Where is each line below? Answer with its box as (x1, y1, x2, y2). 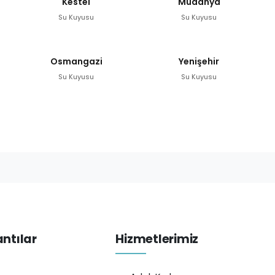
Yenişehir (179, 55, 219, 68)
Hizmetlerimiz (115, 230, 199, 247)
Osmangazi (50, 55, 103, 68)
